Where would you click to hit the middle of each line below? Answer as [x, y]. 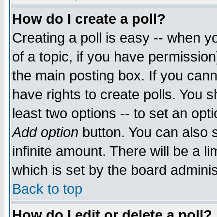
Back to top [47, 189]
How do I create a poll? [89, 19]
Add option [45, 132]
